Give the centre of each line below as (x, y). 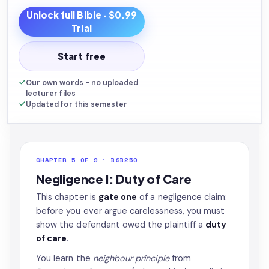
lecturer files (51, 94)
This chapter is (67, 197)
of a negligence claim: (182, 197)
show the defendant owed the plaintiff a (121, 225)
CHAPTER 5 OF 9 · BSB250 (87, 160)
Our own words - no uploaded (82, 83)
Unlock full (52, 15)
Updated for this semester (77, 104)
